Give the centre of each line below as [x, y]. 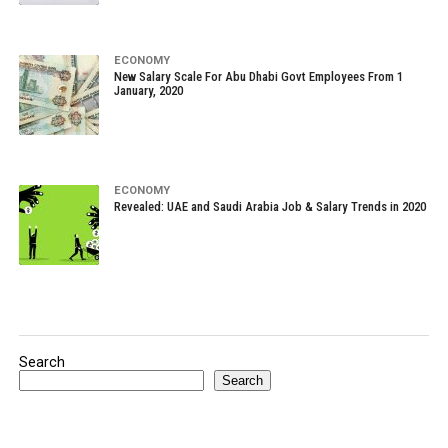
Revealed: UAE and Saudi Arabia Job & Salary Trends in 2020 [269, 206]
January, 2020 [148, 90]
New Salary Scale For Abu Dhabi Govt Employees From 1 [258, 76]
